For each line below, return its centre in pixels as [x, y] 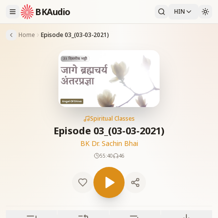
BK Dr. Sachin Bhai [109, 143]
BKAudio [53, 12]
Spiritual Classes [112, 118]
